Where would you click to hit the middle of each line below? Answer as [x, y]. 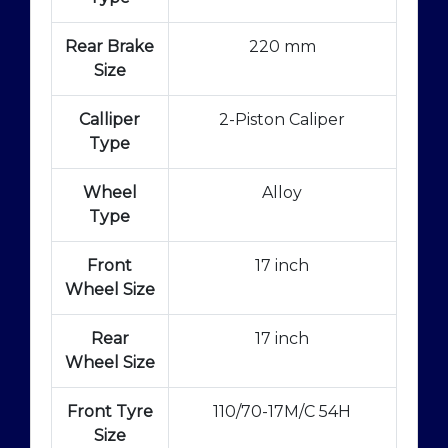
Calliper [110, 119]
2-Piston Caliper [282, 119]
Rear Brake [110, 46]
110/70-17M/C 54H [282, 411]
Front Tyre [109, 411]
